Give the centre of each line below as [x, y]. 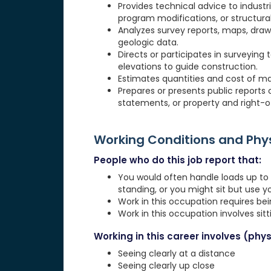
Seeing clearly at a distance [176, 254]
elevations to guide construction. [188, 67]
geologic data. [148, 43]
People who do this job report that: [177, 160]
